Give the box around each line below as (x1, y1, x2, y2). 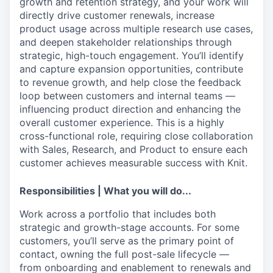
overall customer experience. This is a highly (19, 116, 224, 129)
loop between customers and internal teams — (19, 89, 235, 102)
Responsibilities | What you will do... (19, 184, 191, 197)
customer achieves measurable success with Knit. (19, 156, 247, 169)
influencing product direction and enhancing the (19, 102, 241, 115)
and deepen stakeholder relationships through (19, 35, 232, 48)
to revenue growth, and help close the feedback (19, 76, 241, 88)
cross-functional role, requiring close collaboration (19, 129, 253, 142)
